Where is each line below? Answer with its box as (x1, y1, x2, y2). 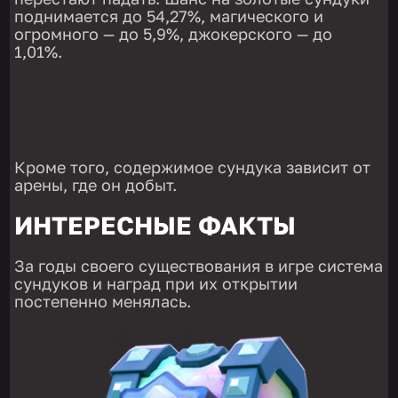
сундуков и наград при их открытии (14, 273, 298, 293)
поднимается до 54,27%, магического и (14, 5, 324, 26)
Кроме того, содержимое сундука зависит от (14, 156, 371, 177)
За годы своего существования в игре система (14, 255, 384, 275)
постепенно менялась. (14, 291, 192, 311)
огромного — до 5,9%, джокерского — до (14, 23, 333, 44)
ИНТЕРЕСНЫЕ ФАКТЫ (14, 210, 297, 240)
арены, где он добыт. (14, 174, 182, 195)
